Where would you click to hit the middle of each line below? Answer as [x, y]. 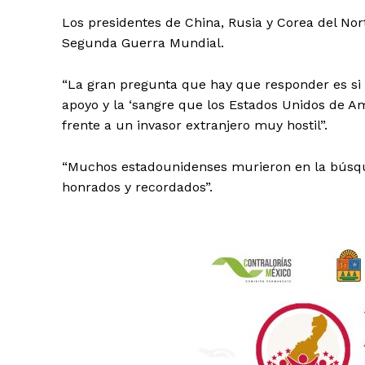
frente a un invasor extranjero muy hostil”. [195, 125]
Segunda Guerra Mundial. [143, 42]
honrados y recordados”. [137, 187]
